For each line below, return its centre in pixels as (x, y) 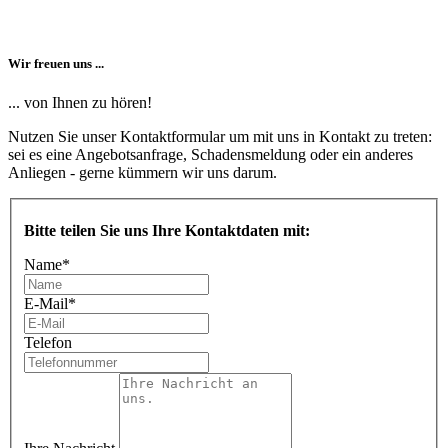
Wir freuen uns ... (56, 64)
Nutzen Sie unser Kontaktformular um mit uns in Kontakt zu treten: (220, 137)
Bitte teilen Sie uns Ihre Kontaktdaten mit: (167, 230)
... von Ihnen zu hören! (80, 103)
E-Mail (46, 303)
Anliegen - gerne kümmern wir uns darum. (142, 173)
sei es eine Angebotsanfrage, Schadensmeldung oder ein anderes (210, 155)
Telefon (48, 342)
